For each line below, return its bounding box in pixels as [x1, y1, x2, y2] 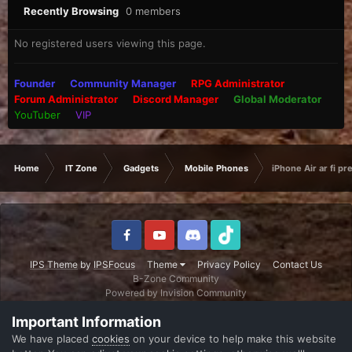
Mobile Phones [185, 163, 248, 174]
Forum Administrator [14, 93, 118, 106]
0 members [126, 4, 181, 17]
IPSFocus [93, 258, 135, 271]
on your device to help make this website [130, 332, 336, 345]
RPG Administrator [191, 77, 284, 90]
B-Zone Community [133, 273, 219, 285]
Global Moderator [233, 93, 321, 106]
